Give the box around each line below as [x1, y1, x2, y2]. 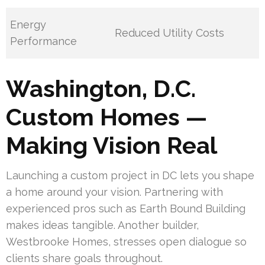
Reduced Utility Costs [115, 27, 225, 40]
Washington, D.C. [6, 75, 196, 103]
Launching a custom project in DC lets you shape [6, 169, 254, 182]
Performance [10, 35, 77, 48]
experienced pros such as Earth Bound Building [6, 202, 245, 215]
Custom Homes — [6, 103, 207, 131]
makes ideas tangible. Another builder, [6, 219, 199, 232]
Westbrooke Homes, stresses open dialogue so [6, 235, 247, 248]
